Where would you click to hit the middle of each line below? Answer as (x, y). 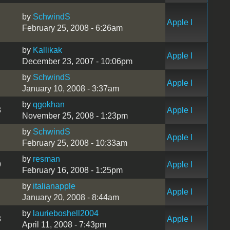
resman (46, 159)
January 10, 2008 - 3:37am (70, 88)
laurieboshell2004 (65, 213)
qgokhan (49, 104)
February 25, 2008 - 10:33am (74, 143)
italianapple (54, 186)
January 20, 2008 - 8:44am (70, 197)
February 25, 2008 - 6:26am (72, 28)
